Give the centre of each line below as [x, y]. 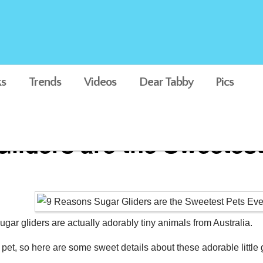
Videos [100, 82]
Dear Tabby [166, 82]
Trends [45, 82]
